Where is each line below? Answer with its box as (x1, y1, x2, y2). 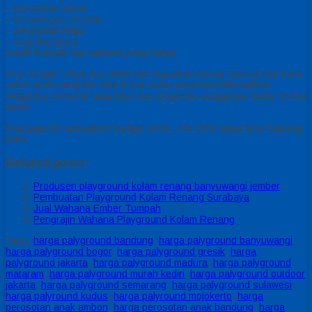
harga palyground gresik (117, 246, 225, 258)
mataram (6, 268, 44, 280)
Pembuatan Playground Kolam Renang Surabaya (33, 192, 249, 203)
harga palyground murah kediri (49, 268, 185, 280)
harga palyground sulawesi (172, 279, 292, 291)
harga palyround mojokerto (114, 290, 232, 302)
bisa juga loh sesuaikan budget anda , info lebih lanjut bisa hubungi (6, 122, 303, 134)
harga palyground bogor (6, 246, 111, 258)
